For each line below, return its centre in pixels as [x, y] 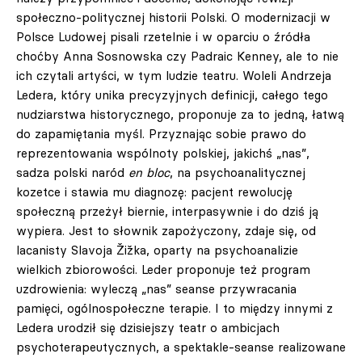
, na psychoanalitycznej [238, 173]
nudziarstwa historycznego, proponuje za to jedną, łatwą [180, 114]
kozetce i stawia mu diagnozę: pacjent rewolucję [154, 192]
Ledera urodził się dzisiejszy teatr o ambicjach [148, 328]
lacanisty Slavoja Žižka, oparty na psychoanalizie [157, 250]
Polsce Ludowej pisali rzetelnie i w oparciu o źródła [163, 37]
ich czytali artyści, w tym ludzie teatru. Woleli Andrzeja [174, 76]
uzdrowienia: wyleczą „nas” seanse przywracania [156, 289]
